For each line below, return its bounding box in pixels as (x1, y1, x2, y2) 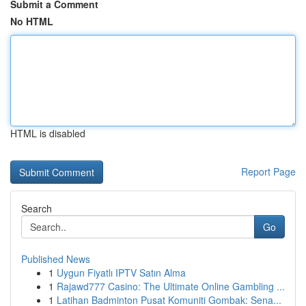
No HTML (10, 14, 53, 28)
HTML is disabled (10, 126, 85, 140)
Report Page (241, 165, 296, 178)
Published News (21, 252, 90, 266)
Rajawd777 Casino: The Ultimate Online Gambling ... (57, 279, 285, 293)
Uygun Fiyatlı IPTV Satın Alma (57, 266, 186, 279)
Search (21, 201, 52, 215)
